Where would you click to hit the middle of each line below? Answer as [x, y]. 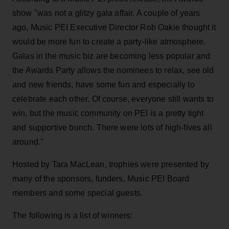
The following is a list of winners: [73, 215]
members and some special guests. [78, 193]
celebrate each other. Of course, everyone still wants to [113, 99]
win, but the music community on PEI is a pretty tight [108, 113]
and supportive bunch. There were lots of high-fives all [112, 127]
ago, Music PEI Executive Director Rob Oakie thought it [114, 27]
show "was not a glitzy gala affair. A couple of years [106, 13]
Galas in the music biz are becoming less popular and [111, 56]
